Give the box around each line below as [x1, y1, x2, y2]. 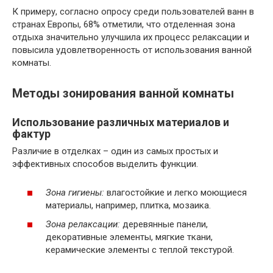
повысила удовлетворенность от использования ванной [12, 44, 252, 55]
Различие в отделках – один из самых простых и [12, 146, 218, 157]
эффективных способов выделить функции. [12, 158, 198, 170]
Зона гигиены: [46, 186, 104, 198]
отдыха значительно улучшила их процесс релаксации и [12, 31, 249, 43]
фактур [12, 127, 51, 141]
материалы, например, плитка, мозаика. [46, 199, 211, 211]
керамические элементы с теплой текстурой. [46, 244, 234, 256]
